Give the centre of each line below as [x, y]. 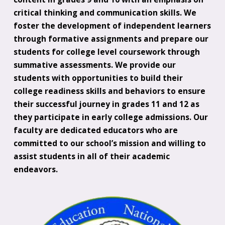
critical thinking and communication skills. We [105, 13]
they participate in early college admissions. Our [110, 117]
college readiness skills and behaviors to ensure [109, 91]
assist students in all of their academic [91, 156]
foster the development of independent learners [112, 26]
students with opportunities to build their [98, 78]
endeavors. [35, 169]
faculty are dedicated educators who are [95, 130]
